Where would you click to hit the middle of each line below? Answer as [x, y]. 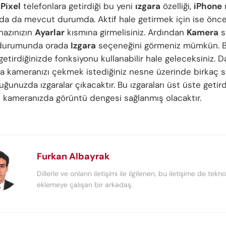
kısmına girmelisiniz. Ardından [126, 33]
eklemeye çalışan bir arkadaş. [85, 184]
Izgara [83, 46]
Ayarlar [50, 33]
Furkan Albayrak [73, 156]
